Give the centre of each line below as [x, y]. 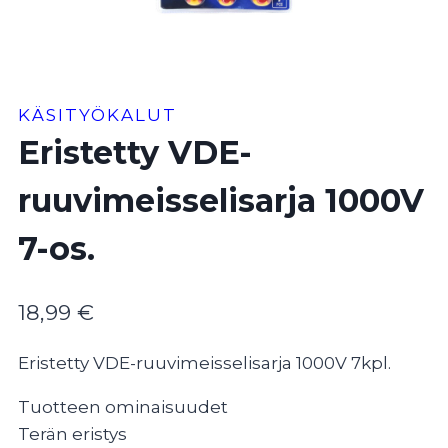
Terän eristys [72, 433]
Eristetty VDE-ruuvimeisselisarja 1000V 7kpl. [204, 362]
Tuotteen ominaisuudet [123, 406]
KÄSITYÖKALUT [97, 115]
